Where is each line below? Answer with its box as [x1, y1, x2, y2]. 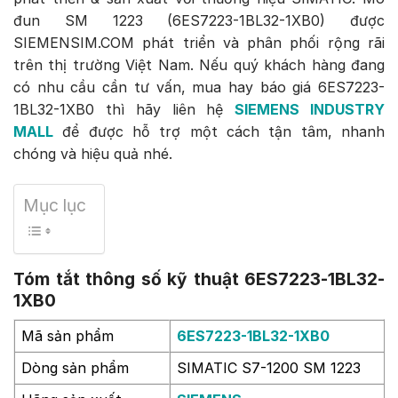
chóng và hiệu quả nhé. [13, 145, 172, 163]
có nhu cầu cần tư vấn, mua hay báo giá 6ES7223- [13, 78, 385, 97]
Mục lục [23, 195, 86, 216]
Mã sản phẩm [21, 327, 114, 346]
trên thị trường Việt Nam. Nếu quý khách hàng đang [13, 56, 385, 75]
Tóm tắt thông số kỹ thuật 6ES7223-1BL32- [13, 267, 385, 290]
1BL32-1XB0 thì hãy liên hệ [13, 100, 235, 119]
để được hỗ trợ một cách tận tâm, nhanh [53, 123, 385, 141]
